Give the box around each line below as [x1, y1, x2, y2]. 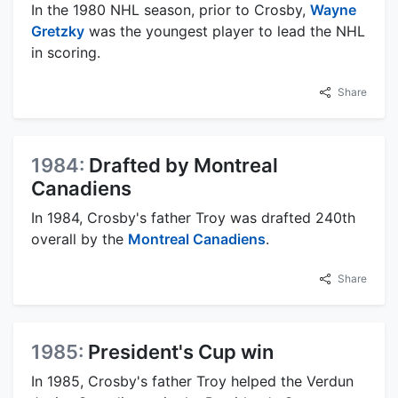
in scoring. [31, 44, 100, 61]
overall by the [31, 230, 128, 248]
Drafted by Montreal [89, 154, 278, 177]
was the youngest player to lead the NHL [84, 22, 365, 40]
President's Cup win [88, 340, 274, 363]
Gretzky [31, 22, 84, 40]
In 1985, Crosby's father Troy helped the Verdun [31, 372, 354, 390]
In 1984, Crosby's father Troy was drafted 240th [31, 209, 355, 227]
